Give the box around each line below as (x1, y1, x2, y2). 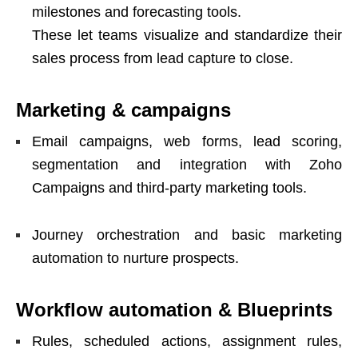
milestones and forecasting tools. (32, 3, 241, 20)
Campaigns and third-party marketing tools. (32, 179, 307, 196)
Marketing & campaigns (16, 98, 231, 121)
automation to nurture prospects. (32, 249, 239, 266)
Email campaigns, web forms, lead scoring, (32, 133, 342, 149)
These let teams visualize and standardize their (32, 26, 342, 43)
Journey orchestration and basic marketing (32, 226, 342, 243)
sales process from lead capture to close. (32, 50, 293, 66)
